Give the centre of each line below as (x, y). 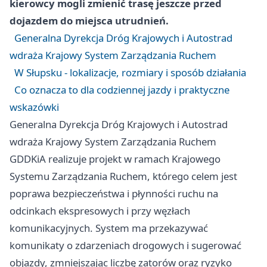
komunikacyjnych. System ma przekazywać (109, 228)
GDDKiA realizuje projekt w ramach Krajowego (115, 159)
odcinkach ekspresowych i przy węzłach (100, 210)
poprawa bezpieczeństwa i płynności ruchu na (114, 193)
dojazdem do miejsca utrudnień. (89, 20)
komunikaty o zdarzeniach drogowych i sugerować (125, 245)
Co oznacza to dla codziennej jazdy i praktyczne (122, 89)
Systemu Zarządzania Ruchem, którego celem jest (123, 176)
